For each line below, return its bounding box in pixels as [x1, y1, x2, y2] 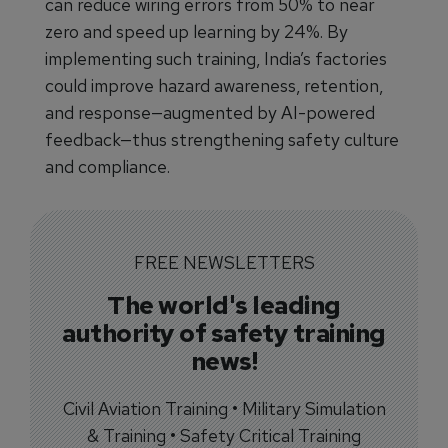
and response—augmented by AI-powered [45, 101, 375, 124]
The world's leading [107, 288, 341, 322]
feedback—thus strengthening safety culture [45, 128, 399, 151]
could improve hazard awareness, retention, [45, 74, 383, 97]
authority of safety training [62, 316, 386, 350]
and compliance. [45, 155, 170, 178]
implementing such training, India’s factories [45, 47, 387, 70]
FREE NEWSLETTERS [133, 251, 315, 274]
